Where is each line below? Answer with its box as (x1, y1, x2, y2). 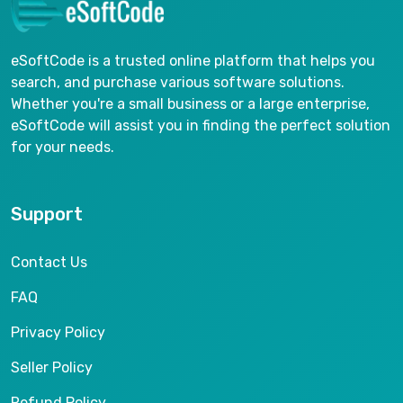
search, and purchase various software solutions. (11, 74, 345, 92)
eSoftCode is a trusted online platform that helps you (11, 52, 375, 70)
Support (11, 203, 83, 226)
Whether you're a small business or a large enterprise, (11, 95, 370, 113)
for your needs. (11, 139, 114, 157)
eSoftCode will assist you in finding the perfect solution (11, 117, 390, 135)
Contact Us (11, 254, 87, 272)
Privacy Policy (11, 324, 105, 342)
